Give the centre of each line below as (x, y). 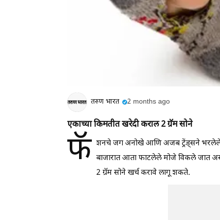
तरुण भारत (105, 102)
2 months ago (149, 102)
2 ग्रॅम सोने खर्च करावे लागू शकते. (143, 173)
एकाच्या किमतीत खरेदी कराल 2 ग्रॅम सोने (130, 125)
